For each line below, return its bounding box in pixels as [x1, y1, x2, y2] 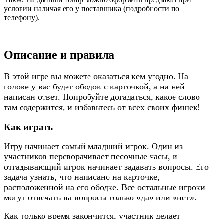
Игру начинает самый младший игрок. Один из [4, 141, 183, 152]
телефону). [4, 13, 40, 22]
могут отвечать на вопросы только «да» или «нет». [4, 193, 197, 203]
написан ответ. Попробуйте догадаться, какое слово [4, 92, 200, 102]
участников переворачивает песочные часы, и [4, 152, 177, 162]
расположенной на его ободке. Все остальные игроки [4, 182, 205, 193]
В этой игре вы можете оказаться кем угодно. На [4, 71, 188, 81]
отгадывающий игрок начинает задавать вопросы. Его [4, 162, 209, 172]
